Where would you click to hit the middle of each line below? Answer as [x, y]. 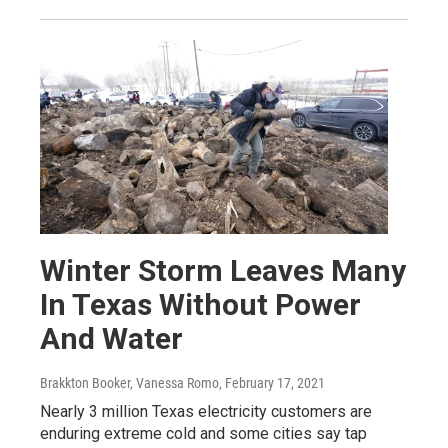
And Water [111, 339]
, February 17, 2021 [272, 383]
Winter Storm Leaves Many [223, 271]
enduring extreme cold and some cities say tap [203, 434]
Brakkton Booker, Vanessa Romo [129, 383]
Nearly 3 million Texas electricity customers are [206, 412]
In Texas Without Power [200, 305]
